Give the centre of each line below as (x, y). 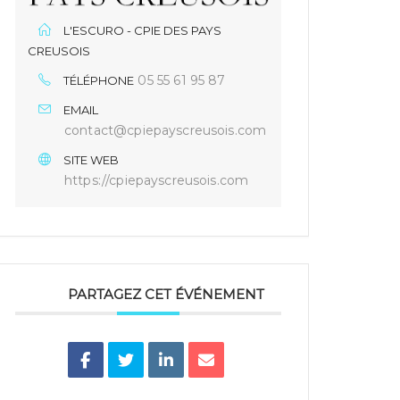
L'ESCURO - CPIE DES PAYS (143, 30)
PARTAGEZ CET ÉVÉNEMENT (166, 294)
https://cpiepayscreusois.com (157, 180)
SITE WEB (92, 159)
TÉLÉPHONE (99, 80)
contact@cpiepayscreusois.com (166, 130)
